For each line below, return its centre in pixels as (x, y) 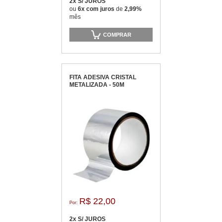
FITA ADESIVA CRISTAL (103, 77)
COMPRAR (117, 34)
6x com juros (97, 9)
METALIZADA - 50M (97, 85)
